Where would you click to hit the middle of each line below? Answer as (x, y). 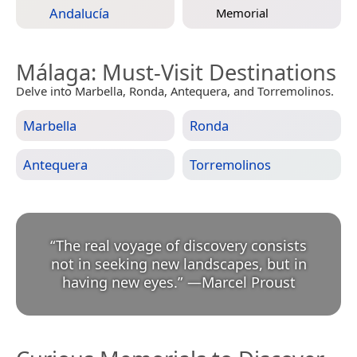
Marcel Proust (248, 282)
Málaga (53, 73)
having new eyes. (120, 282)
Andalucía (79, 14)
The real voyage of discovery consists (181, 246)
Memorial (242, 12)
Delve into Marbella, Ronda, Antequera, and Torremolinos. (175, 91)
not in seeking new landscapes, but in (178, 264)
